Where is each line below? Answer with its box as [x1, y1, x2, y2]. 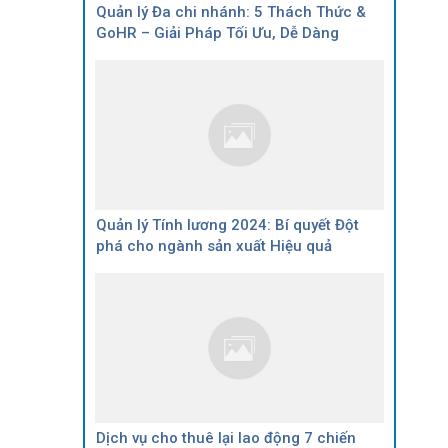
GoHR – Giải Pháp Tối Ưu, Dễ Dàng [96, 23, 339, 42]
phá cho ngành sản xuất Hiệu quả [96, 236, 332, 255]
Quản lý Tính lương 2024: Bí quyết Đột [96, 215, 359, 234]
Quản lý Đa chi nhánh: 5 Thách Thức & [96, 2, 366, 21]
